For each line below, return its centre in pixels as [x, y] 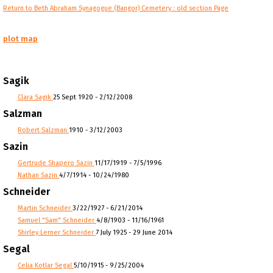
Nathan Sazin [38, 175]
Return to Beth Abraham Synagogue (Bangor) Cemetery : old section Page [116, 8]
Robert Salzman [43, 130]
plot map [20, 38]
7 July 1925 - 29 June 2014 [134, 232]
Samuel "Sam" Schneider [57, 220]
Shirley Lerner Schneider [57, 232]
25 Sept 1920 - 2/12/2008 [93, 97]
